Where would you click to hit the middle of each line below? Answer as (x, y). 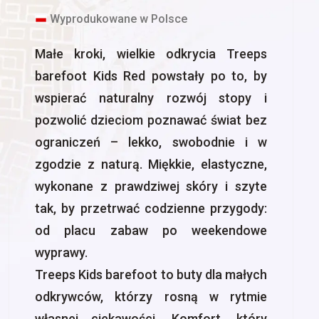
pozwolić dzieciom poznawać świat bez (151, 120)
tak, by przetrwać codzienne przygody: (151, 208)
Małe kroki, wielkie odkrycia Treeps (151, 54)
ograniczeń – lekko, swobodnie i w (151, 142)
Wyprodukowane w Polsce (117, 19)
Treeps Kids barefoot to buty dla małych (151, 274)
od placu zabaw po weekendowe (151, 230)
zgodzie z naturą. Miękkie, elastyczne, (151, 164)
